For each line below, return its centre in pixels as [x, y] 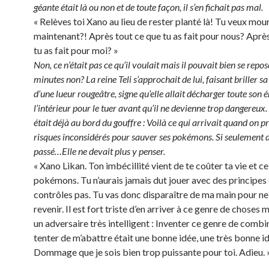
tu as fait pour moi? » [76, 50]
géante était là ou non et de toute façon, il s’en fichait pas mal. [148, 7]
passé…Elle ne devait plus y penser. [99, 151]
